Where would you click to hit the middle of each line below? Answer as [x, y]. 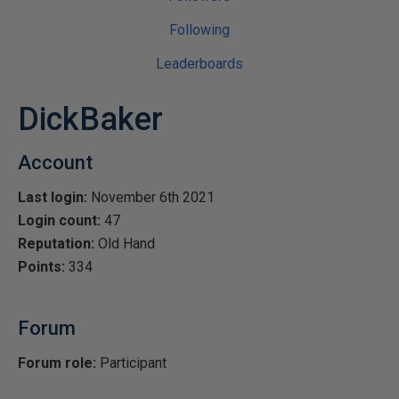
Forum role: [57, 363]
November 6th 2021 [151, 197]
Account [55, 163]
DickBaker [90, 119]
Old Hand [125, 244]
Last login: [53, 197]
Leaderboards [199, 64]
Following [199, 30]
